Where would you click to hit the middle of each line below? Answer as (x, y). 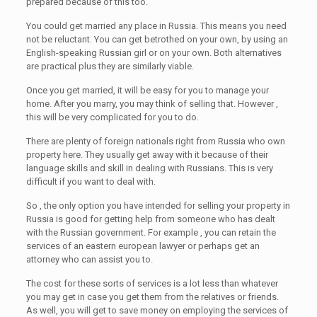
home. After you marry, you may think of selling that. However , (152, 104)
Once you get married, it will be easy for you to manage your (147, 90)
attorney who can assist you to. (89, 259)
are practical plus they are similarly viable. (110, 66)
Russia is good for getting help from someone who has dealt (150, 219)
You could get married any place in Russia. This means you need (156, 26)
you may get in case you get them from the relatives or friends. (152, 297)
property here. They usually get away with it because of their (147, 155)
